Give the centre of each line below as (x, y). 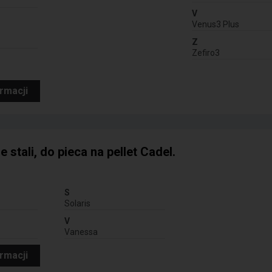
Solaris (78, 204)
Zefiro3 (206, 53)
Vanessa (81, 232)
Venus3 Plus (215, 25)
